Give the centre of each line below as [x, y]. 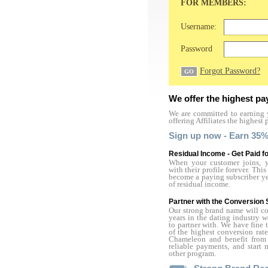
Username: [199, 27]
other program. [192, 254]
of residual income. [200, 184]
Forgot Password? [230, 71]
